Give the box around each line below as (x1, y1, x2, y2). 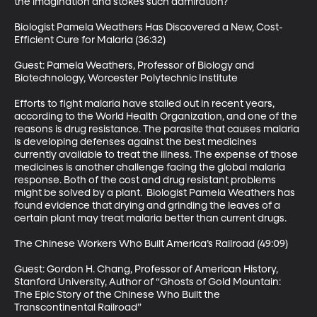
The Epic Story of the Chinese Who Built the (14, 289, 222, 300)
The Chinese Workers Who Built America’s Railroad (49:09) (14, 238, 288, 249)
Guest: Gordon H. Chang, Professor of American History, (14, 264, 280, 275)
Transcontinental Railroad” (14, 302, 142, 313)
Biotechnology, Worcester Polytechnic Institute (14, 73, 238, 83)
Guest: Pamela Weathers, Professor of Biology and (14, 60, 256, 71)
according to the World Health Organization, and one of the (14, 111, 299, 122)
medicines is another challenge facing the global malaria (14, 162, 287, 173)
